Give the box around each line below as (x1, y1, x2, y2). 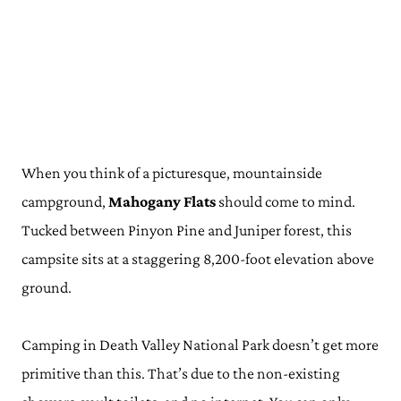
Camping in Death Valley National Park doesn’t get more (21, 336, 379, 354)
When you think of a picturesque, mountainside (21, 164, 322, 182)
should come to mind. (216, 192, 355, 210)
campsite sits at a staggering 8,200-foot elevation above (21, 250, 374, 268)
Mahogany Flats (108, 192, 216, 210)
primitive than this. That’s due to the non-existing (21, 364, 340, 382)
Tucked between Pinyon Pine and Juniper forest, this (21, 221, 352, 239)
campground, (21, 192, 108, 210)
